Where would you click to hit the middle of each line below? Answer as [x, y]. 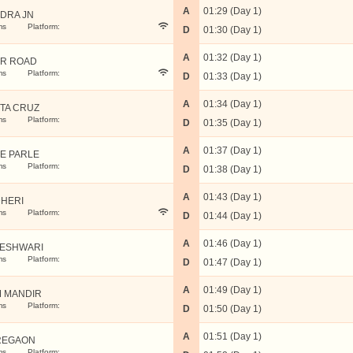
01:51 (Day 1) [232, 336]
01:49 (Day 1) [232, 290]
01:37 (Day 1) [232, 150]
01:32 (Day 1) [232, 58]
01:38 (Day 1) [232, 169]
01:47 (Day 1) [232, 262]
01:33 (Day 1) [232, 76]
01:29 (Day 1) [232, 11]
